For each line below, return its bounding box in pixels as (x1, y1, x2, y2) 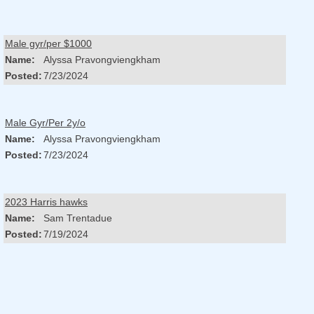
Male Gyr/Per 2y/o (5, 117, 86, 129)
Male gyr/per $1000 (5, 38, 92, 50)
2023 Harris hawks (5, 196, 88, 208)
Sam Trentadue (43, 212, 112, 224)
